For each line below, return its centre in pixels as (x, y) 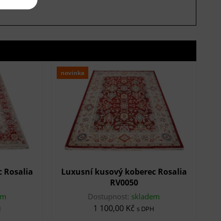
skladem (146, 196)
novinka (72, 73)
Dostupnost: (110, 196)
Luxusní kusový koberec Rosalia (124, 171)
